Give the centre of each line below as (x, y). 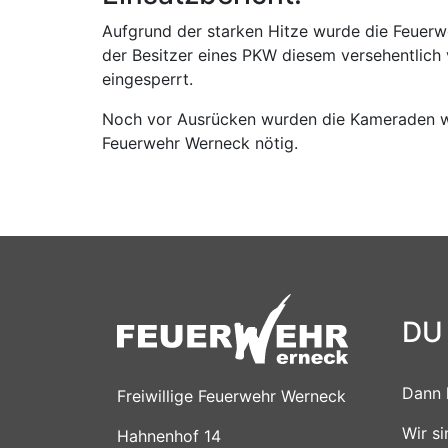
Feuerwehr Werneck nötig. (200, 142)
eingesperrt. (147, 78)
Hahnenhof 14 (169, 435)
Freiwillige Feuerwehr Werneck (231, 395)
